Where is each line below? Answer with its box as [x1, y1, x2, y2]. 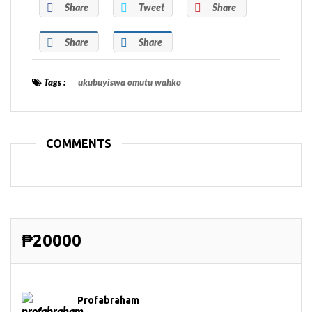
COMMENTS [46, 137, 111, 150]
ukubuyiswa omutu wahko [78, 77, 181, 88]
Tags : [42, 77, 65, 88]
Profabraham [77, 295, 139, 306]
